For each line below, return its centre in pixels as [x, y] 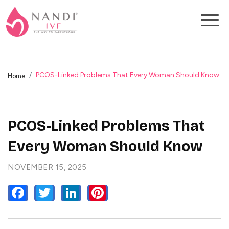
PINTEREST [128, 193]
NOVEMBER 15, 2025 [47, 167]
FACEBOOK [48, 193]
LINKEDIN [98, 193]
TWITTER [71, 193]
